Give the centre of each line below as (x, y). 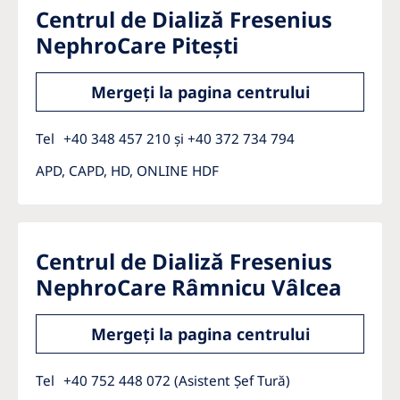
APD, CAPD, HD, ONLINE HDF (127, 171)
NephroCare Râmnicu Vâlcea (189, 287)
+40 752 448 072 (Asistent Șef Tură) (177, 380)
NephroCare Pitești (137, 45)
